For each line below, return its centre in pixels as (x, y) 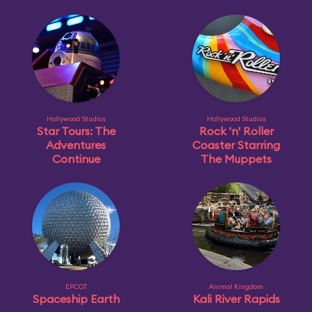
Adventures (76, 145)
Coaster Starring (236, 145)
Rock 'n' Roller (236, 131)
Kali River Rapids (236, 299)
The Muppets (236, 159)
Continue (76, 159)
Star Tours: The (76, 131)
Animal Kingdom (236, 287)
